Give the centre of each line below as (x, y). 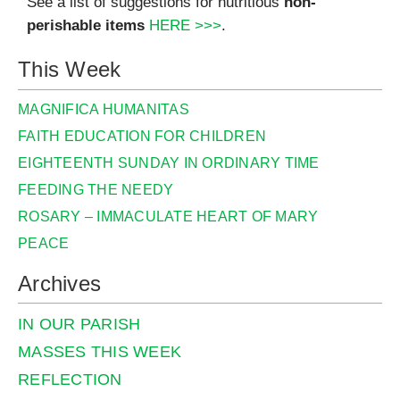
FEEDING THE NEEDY (96, 189)
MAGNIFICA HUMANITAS (104, 109)
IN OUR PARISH (79, 324)
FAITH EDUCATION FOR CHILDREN (142, 136)
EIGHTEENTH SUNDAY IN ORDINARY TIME (169, 162)
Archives (59, 283)
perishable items (86, 26)
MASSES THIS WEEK (100, 351)
